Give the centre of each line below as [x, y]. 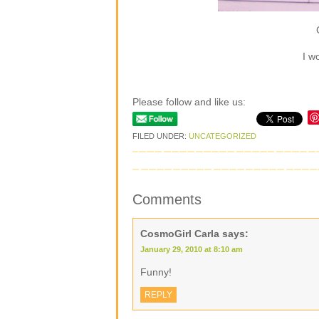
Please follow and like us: [189, 102]
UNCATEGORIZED [223, 136]
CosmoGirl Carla [180, 234]
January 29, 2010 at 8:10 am [192, 249]
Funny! [156, 272]
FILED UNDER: [161, 136]
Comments [167, 199]
